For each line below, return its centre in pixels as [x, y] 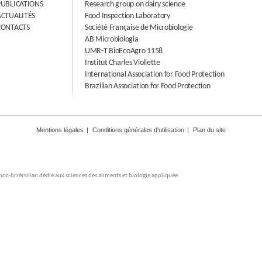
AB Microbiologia [112, 39]
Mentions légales [60, 130]
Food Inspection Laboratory [127, 16]
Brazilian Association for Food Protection [148, 86]
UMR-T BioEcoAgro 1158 [124, 51]
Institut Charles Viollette [123, 63]
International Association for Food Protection [155, 75]
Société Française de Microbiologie [139, 28]
